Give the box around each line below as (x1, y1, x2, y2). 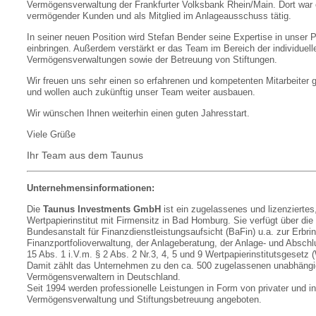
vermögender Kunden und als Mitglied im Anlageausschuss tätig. (27, 11, 291, 21)
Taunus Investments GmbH (40, 204, 161, 214)
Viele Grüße (27, 129, 75, 140)
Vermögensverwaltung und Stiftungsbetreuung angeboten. (27, 294, 262, 305)
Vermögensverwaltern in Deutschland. (27, 272, 181, 282)
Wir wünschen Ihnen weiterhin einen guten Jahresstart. (27, 108, 250, 119)
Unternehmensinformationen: (27, 183, 154, 193)
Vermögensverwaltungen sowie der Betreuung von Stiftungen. (27, 54, 277, 65)
